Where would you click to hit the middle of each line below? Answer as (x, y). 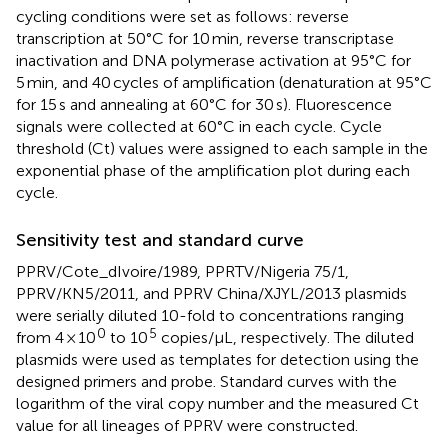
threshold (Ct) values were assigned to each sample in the (222, 148)
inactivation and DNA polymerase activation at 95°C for (213, 60)
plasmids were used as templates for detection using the (217, 359)
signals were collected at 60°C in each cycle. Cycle (199, 126)
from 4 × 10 (56, 337)
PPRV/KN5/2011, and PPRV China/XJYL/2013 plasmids (211, 293)
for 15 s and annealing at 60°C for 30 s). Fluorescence (204, 104)
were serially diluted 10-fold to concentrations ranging (210, 315)
